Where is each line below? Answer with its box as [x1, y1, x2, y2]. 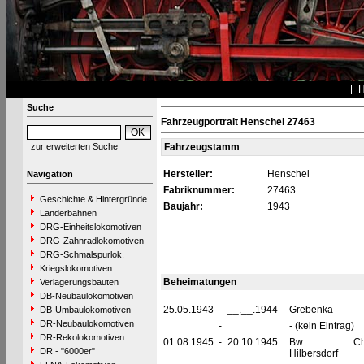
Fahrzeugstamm [163, 141, 240, 153]
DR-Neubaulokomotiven [39, 318, 134, 328]
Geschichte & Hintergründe [39, 194, 147, 204]
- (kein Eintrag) [288, 320, 354, 331]
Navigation [26, 169, 73, 179]
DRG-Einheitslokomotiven [39, 222, 141, 232]
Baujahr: [162, 201, 203, 212]
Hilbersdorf [288, 348, 338, 359]
